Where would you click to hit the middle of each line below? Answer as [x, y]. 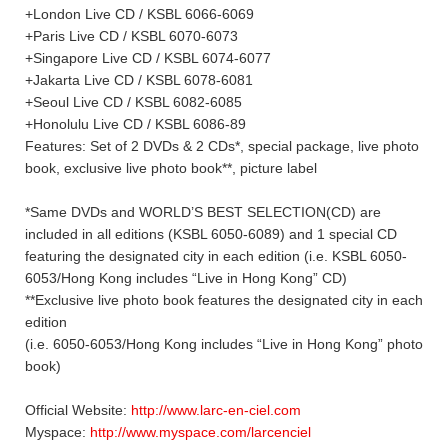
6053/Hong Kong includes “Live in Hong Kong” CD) [186, 277]
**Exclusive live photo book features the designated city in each [224, 299]
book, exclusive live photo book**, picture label [171, 167]
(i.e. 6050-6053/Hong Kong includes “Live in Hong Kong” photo [224, 343]
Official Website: [78, 409]
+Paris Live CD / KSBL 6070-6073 [131, 35]
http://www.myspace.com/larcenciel [200, 431]
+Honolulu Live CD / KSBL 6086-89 [135, 123]
